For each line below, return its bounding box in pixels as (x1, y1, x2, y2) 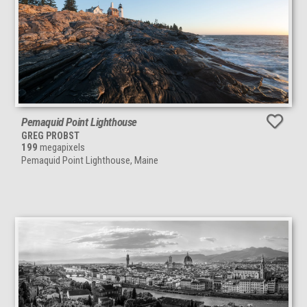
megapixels (38, 140, 85, 153)
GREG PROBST (21, 130, 79, 141)
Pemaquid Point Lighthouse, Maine (21, 153, 158, 167)
